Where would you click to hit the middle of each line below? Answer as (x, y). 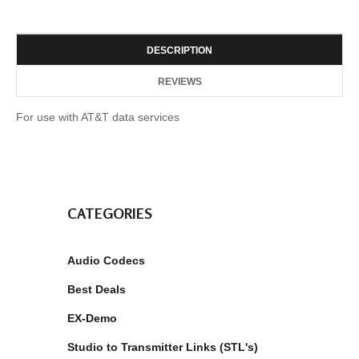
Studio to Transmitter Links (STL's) (163, 347)
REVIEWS (179, 81)
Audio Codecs (106, 260)
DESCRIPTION (179, 50)
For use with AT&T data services (98, 117)
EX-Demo (92, 318)
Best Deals (97, 289)
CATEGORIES (110, 213)
